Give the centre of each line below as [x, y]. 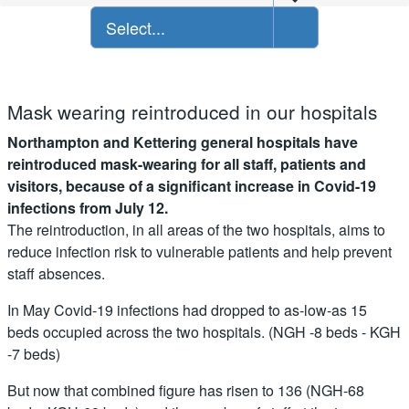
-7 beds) [34, 353]
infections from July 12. [88, 207]
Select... [136, 27]
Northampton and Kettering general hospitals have [183, 142]
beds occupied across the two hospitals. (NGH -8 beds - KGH [204, 331]
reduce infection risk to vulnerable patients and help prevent [199, 251]
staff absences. [56, 273]
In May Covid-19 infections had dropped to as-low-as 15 [187, 309]
